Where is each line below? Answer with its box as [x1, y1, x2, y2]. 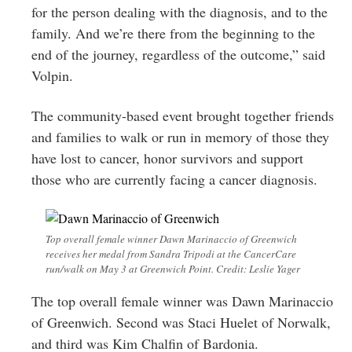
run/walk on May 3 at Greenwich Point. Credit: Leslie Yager [46, 261, 300, 276]
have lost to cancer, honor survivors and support [31, 148, 303, 167]
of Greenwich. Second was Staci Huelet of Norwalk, [31, 312, 331, 332]
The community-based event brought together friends [31, 105, 334, 125]
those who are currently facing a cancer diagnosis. [31, 169, 317, 189]
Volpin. [31, 65, 73, 85]
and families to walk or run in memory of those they [31, 126, 329, 146]
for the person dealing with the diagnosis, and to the [31, 2, 328, 21]
